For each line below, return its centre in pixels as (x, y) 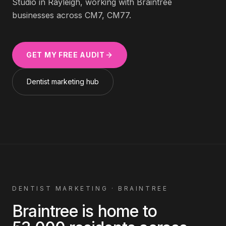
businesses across (48, 15)
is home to (117, 211)
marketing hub (74, 81)
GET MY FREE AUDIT (66, 55)
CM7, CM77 (107, 15)
